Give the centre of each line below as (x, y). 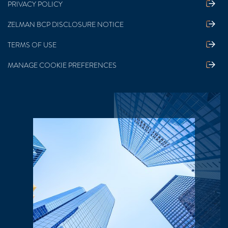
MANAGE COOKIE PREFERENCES (62, 65)
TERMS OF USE (32, 45)
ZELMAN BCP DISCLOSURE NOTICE (66, 25)
